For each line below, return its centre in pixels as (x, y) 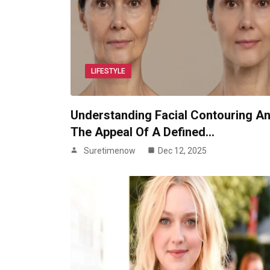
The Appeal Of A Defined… (143, 132)
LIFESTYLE (108, 71)
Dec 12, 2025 (182, 151)
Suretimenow (110, 151)
